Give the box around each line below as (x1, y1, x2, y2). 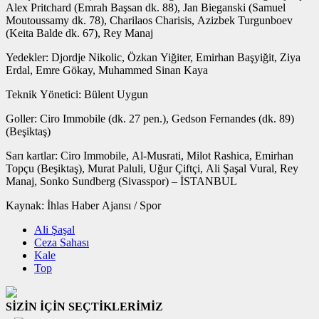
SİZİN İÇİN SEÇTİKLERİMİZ (6, 300, 163, 313)
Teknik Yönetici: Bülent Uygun (6, 88, 148, 100)
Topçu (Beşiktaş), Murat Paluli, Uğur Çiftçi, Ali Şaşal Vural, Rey (6, 162, 298, 174)
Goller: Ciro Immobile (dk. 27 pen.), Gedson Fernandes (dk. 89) (6, 112, 294, 125)
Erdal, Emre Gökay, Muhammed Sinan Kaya (6, 63, 208, 76)
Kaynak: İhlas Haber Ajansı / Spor (140, 199, 161, 211)
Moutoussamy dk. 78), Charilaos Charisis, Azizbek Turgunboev (6, 14, 293, 26)
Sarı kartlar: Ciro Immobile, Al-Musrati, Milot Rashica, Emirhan (6, 149, 293, 162)
